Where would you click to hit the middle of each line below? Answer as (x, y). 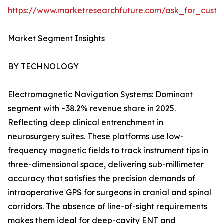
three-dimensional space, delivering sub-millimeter (106, 165)
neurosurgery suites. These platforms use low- (96, 137)
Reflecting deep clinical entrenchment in (86, 123)
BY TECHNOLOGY (43, 67)
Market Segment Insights (56, 39)
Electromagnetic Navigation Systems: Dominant (100, 95)
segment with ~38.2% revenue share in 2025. (92, 109)
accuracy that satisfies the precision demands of (102, 179)
